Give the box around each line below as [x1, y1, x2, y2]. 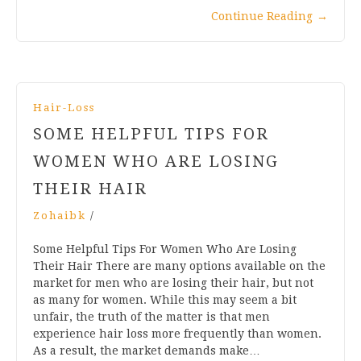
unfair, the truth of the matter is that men [33, 309, 270, 323]
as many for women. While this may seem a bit [33, 293, 297, 306]
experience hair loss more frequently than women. [33, 326, 322, 340]
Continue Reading [211, 9, 313, 23]
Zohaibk [33, 209, 86, 222]
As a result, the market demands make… [33, 343, 260, 357]
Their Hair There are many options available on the [33, 259, 326, 272]
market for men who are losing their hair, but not [33, 276, 313, 289]
